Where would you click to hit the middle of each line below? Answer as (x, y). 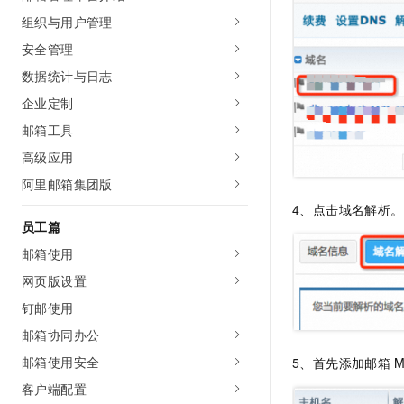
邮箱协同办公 (61, 335)
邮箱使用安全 (61, 362)
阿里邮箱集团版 (67, 184)
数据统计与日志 (67, 76)
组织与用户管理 (67, 22)
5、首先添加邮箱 (342, 362)
